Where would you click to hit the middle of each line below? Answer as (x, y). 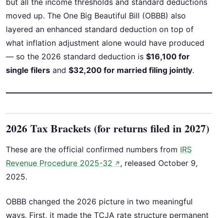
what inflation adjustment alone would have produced (105, 43)
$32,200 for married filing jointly (130, 70)
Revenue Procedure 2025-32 (59, 163)
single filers (28, 70)
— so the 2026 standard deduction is (76, 57)
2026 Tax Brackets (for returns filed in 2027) (108, 128)
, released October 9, (159, 163)
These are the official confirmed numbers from (93, 150)
